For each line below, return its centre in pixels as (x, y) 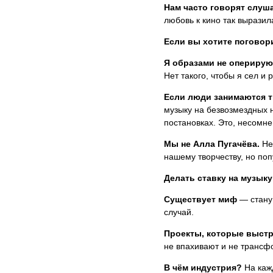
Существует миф (201, 200)
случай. (179, 212)
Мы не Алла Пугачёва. (211, 144)
